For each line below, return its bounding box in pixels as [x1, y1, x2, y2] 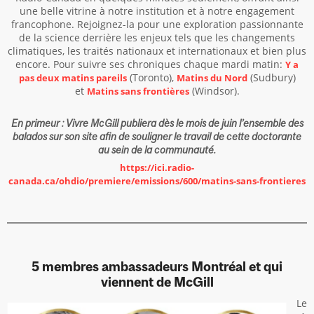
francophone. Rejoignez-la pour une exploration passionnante [11, 18, 303, 31]
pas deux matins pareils [18, 71, 127, 84]
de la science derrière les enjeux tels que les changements [19, 31, 295, 44]
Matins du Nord [176, 71, 247, 84]
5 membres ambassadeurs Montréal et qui [32, 259, 282, 274]
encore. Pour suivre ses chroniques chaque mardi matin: [15, 57, 285, 71]
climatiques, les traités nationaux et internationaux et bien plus [8, 44, 306, 57]
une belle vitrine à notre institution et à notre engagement [20, 4, 294, 18]
